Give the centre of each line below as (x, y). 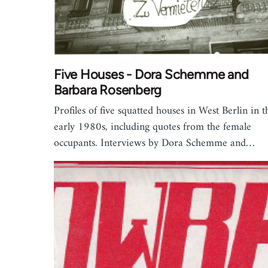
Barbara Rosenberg (108, 90)
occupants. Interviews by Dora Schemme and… (154, 143)
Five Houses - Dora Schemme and (151, 74)
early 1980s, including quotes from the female (153, 127)
